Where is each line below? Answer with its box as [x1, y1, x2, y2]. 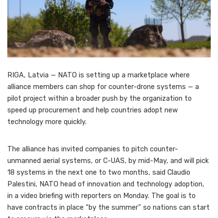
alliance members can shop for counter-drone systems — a [7, 82, 199, 91]
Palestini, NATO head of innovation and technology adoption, [7, 180, 204, 188]
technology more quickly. [7, 117, 87, 126]
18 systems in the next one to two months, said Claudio [7, 168, 190, 177]
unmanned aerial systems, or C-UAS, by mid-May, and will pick [7, 156, 209, 165]
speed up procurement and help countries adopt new [7, 106, 178, 114]
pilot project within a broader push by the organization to [7, 94, 192, 103]
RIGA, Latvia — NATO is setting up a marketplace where [7, 71, 190, 79]
